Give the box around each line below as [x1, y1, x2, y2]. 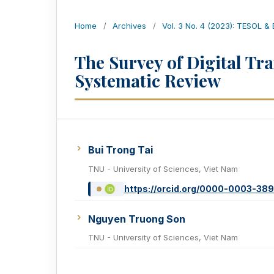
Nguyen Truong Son [88, 212, 185, 225]
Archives [113, 21, 146, 31]
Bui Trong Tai [88, 144, 153, 157]
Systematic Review [75, 69, 221, 92]
